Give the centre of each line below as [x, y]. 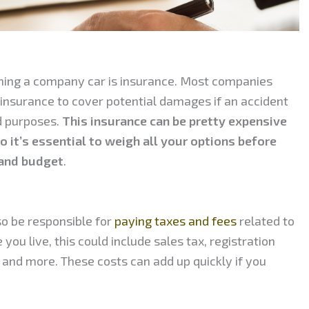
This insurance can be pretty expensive [175, 120]
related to [266, 220]
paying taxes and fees [174, 220]
